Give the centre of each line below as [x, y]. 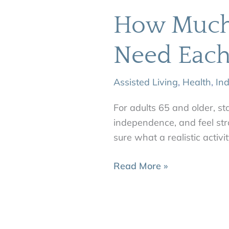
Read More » [141, 166]
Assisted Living [146, 82]
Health [197, 82]
